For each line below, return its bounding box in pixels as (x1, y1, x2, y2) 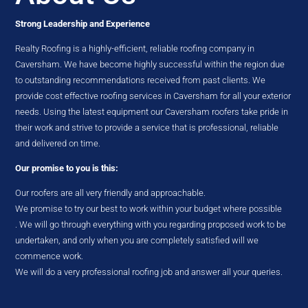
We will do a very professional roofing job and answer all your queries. (15, 267, 283, 277)
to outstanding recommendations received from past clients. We (15, 75, 266, 85)
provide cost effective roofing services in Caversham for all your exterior (15, 91, 291, 101)
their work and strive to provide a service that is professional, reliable (15, 122, 279, 133)
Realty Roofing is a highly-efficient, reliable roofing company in (15, 43, 255, 54)
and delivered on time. (15, 138, 101, 148)
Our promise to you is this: (15, 163, 119, 173)
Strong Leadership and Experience (15, 19, 151, 29)
